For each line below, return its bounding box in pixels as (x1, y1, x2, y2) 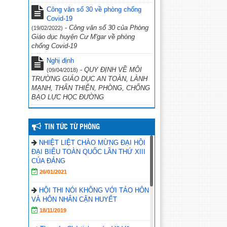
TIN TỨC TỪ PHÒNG (45, 124, 100, 131)
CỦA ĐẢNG (31, 157, 65, 165)
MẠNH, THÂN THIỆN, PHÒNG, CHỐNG (31, 84, 150, 92)
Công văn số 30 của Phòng (69, 24, 148, 31)
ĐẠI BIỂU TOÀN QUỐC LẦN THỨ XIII (31, 148, 145, 156)
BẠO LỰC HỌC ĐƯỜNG (31, 93, 104, 101)
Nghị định (47, 57, 74, 64)
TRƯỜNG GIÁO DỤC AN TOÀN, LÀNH (31, 75, 147, 83)
